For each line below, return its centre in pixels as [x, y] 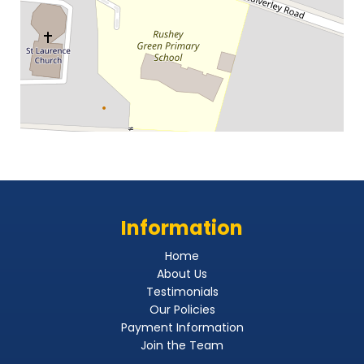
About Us [182, 274]
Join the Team [182, 346]
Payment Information [182, 328]
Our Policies [182, 310]
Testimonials [182, 292]
